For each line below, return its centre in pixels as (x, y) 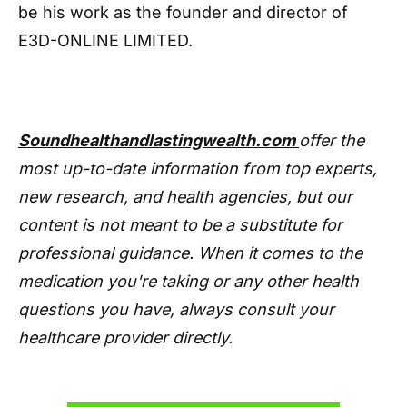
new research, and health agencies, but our (185, 197)
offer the (332, 140)
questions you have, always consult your (176, 309)
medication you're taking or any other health (189, 281)
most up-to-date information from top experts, (198, 169)
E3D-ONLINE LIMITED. (105, 40)
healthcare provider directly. (125, 338)
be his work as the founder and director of (183, 12)
